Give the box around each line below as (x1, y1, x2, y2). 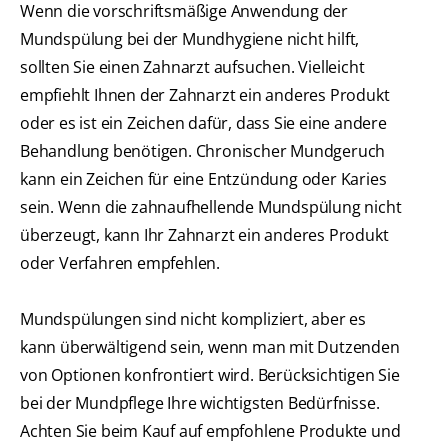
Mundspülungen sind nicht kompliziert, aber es (20, 308, 366, 331)
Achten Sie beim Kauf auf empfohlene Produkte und (20, 420, 401, 443)
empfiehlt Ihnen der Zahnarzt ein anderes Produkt (20, 84, 390, 107)
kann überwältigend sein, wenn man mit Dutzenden (20, 336, 400, 359)
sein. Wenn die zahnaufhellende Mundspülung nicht (20, 196, 402, 219)
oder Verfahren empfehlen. (20, 252, 221, 275)
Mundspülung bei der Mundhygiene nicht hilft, (20, 28, 360, 51)
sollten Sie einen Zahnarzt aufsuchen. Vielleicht (20, 56, 365, 79)
